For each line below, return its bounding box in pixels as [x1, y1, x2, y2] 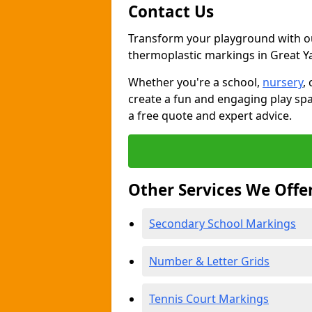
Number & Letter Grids [149, 253, 270, 269]
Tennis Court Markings [149, 291, 269, 306]
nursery [263, 75, 303, 90]
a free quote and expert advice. [128, 108, 292, 123]
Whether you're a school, [128, 75, 263, 90]
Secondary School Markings [149, 216, 296, 231]
